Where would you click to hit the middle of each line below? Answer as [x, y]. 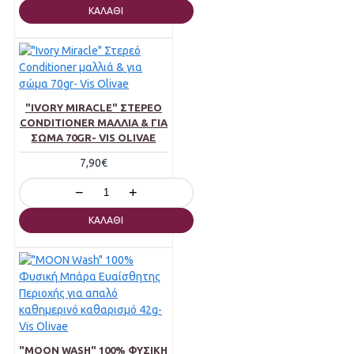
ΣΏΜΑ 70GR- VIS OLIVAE [94, 138]
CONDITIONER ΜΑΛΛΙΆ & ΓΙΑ [93, 123]
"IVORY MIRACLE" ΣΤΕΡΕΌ [93, 108]
